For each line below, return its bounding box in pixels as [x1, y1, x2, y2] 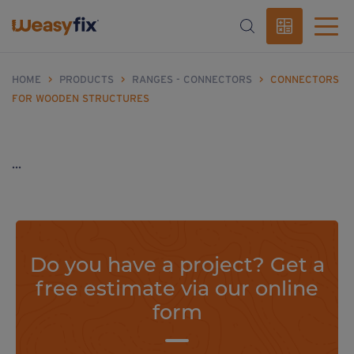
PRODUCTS [59, 73, 114, 85]
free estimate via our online [36, 274, 318, 301]
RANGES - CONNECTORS [132, 73, 252, 85]
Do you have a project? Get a [29, 250, 325, 277]
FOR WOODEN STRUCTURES [12, 92, 149, 104]
